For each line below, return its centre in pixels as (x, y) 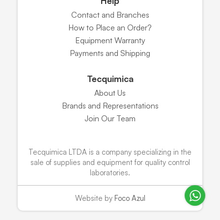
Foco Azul (130, 198)
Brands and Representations (110, 105)
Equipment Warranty (110, 40)
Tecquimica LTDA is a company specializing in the (110, 152)
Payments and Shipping (110, 53)
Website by (95, 198)
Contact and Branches (110, 14)
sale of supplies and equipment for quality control (110, 162)
